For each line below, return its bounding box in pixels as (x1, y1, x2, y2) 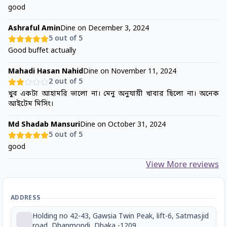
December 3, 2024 (88, 24, 149, 34)
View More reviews (146, 160, 219, 171)
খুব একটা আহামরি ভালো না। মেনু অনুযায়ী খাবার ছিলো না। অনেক (8, 89, 219, 99)
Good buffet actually (8, 46, 76, 56)
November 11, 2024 (111, 67, 176, 77)
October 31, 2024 (108, 120, 166, 130)
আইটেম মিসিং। (8, 99, 53, 109)
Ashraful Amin (8, 24, 60, 34)
